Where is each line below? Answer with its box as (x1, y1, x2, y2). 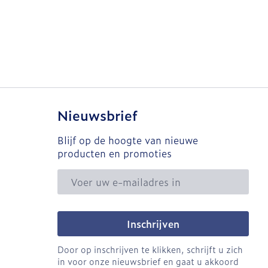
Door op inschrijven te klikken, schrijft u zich (57, 243, 243, 255)
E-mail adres (57, 167, 117, 182)
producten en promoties (57, 146, 172, 160)
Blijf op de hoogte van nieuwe (57, 133, 198, 147)
